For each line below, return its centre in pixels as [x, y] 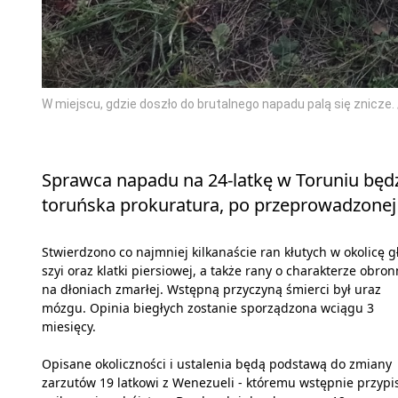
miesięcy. [69, 326]
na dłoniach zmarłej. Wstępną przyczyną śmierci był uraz [211, 289]
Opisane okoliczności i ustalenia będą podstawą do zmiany [217, 363]
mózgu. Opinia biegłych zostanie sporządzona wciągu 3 [208, 307]
